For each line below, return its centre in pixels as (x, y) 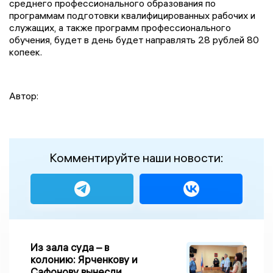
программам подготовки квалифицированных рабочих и (132, 16)
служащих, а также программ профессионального (120, 28)
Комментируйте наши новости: (136, 158)
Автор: (24, 96)
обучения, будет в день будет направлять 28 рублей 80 (134, 40)
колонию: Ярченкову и (84, 260)
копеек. (26, 52)
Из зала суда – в (67, 247)
